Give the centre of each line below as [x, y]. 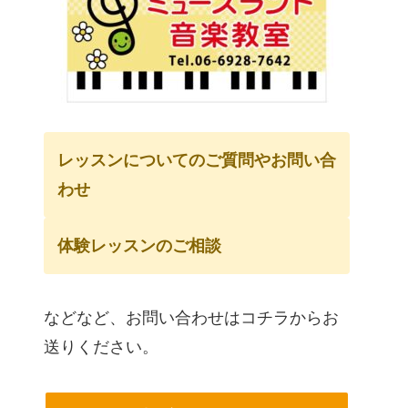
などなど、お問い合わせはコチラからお [191, 318]
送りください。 [101, 347]
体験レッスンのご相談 [139, 246]
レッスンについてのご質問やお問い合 [197, 160]
